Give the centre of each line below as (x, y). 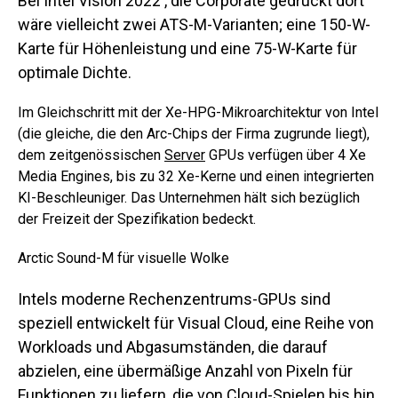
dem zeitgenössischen (91, 155)
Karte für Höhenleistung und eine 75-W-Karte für (187, 48)
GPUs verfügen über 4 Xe (286, 155)
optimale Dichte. (75, 72)
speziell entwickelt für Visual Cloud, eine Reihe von (196, 323)
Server (185, 155)
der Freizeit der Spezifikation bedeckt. (137, 219)
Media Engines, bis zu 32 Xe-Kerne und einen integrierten (196, 176)
